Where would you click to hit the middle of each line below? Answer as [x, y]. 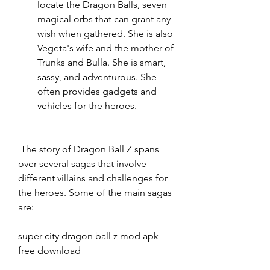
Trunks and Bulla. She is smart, [102, 62]
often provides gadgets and [97, 91]
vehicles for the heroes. [87, 106]
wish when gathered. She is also [105, 33]
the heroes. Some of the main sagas [95, 193]
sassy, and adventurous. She [97, 77]
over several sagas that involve [82, 164]
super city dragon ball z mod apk [88, 236]
